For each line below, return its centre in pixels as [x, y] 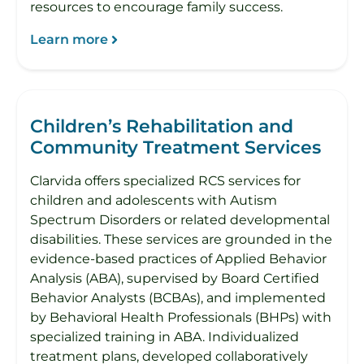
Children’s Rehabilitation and [162, 126]
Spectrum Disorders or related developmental [180, 219]
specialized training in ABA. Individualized [165, 336]
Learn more [69, 39]
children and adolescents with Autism [154, 200]
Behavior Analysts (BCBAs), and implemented [178, 297]
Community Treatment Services [175, 147]
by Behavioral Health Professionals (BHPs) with [181, 317]
